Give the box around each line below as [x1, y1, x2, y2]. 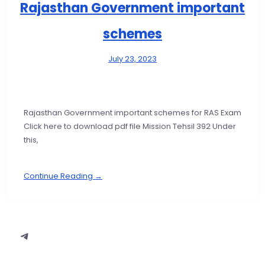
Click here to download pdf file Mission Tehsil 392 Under [24, 121, 236, 132]
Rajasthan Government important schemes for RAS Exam [24, 107, 241, 119]
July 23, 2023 [108, 53, 157, 65]
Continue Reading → [24, 170, 102, 182]
